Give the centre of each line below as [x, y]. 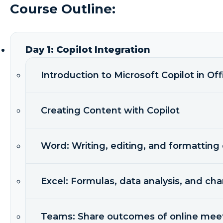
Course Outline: [63, 9]
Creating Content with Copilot [110, 111]
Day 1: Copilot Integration [88, 50]
